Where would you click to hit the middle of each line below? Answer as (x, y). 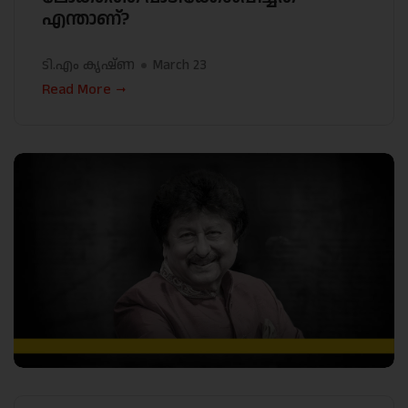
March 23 (180, 66)
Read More (76, 90)
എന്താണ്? (86, 20)
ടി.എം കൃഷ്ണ (88, 66)
